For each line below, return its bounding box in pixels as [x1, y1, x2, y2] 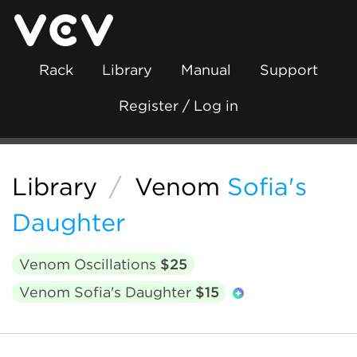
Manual [181, 61, 231, 78]
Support [260, 61, 318, 78]
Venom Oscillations [19, 256, 160, 273]
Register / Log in [119, 97, 238, 114]
